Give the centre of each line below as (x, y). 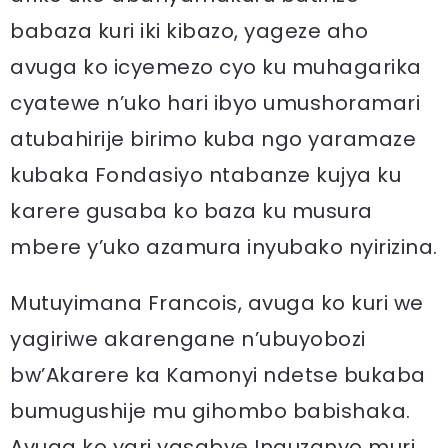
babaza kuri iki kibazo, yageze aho (189, 31)
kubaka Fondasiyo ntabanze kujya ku (205, 175)
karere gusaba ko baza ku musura (191, 211)
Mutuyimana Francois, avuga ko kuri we (217, 303)
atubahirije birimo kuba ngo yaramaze (213, 139)
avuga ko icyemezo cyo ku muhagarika (216, 67)
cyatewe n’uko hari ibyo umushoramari (215, 103)
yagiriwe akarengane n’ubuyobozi (188, 339)
